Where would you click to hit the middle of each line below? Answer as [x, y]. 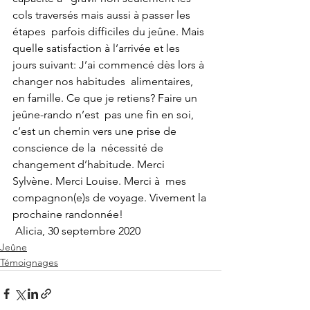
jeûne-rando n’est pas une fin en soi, [104, 115]
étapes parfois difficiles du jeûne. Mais [110, 32]
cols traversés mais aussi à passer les [103, 15]
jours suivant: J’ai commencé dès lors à [110, 65]
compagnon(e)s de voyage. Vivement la [111, 198]
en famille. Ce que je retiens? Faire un [106, 98]
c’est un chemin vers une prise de [96, 131]
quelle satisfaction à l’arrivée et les [99, 48]
